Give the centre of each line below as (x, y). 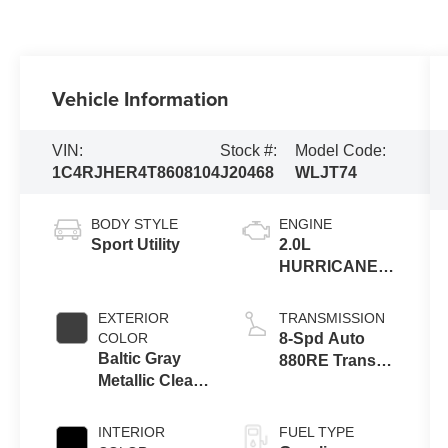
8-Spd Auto (321, 339)
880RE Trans (327, 361)
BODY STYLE (135, 224)
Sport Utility (136, 245)
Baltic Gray (140, 359)
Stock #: (249, 151)
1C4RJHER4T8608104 (136, 173)
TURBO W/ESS (335, 289)
